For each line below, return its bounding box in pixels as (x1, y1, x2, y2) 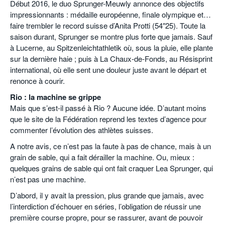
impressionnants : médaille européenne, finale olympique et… (10, 9, 211, 20)
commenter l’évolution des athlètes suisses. (10, 124, 153, 135)
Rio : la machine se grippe (10, 91, 101, 102)
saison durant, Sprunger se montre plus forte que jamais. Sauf (10, 31, 212, 42)
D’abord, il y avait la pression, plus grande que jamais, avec (10, 189, 204, 200)
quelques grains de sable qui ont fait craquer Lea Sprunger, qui (10, 162, 213, 173)
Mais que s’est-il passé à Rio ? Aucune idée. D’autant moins (10, 102, 206, 113)
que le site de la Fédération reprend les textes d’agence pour (10, 113, 206, 124)
